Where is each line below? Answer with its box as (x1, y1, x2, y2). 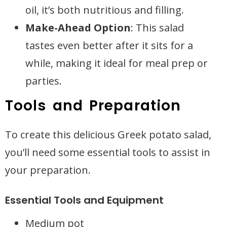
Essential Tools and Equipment (5, 193, 164, 207)
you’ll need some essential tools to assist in (5, 145, 210, 159)
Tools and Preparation (5, 96, 181, 116)
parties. (25, 74, 62, 88)
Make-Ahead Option (25, 21, 131, 34)
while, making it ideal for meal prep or (25, 56, 208, 70)
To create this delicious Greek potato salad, (5, 128, 211, 141)
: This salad (131, 21, 184, 34)
